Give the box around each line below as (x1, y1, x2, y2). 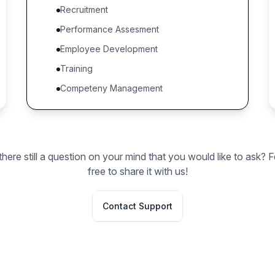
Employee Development (60, 44, 158, 54)
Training (60, 63, 93, 74)
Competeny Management (60, 83, 163, 93)
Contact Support (103, 201, 172, 211)
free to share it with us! (87, 165, 188, 177)
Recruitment (60, 4, 108, 15)
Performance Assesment (60, 24, 159, 34)
